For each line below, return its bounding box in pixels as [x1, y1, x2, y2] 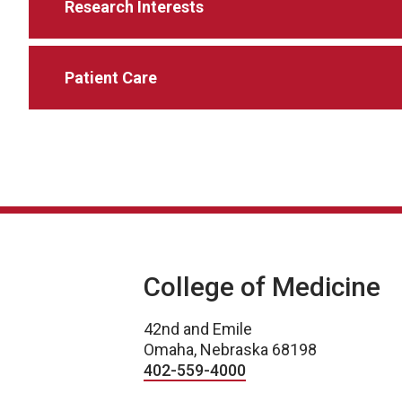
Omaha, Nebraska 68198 [144, 339, 317, 359]
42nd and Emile [144, 319, 252, 338]
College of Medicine [144, 270, 380, 302]
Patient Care [65, 67, 157, 87]
